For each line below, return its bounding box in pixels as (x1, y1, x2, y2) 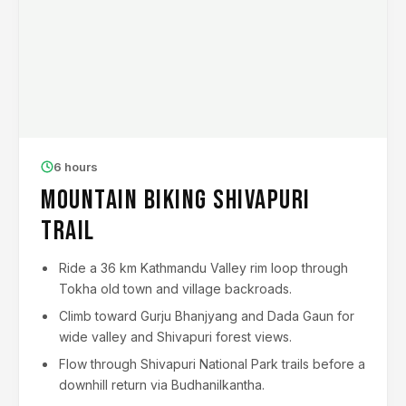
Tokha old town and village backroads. (59, 281, 292, 296)
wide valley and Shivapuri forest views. (59, 329, 292, 344)
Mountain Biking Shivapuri (41, 184, 311, 217)
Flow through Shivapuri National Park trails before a (59, 356, 365, 372)
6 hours (53, 159, 98, 174)
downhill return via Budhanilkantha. (59, 377, 265, 392)
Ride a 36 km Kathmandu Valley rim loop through (59, 260, 348, 275)
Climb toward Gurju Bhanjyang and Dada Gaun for (59, 308, 354, 324)
